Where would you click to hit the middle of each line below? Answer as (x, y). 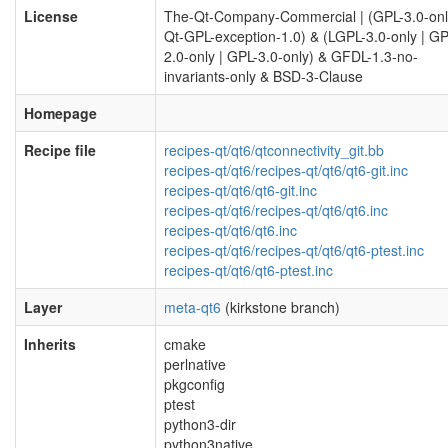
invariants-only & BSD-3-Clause (263, 76)
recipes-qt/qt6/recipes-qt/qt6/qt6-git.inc (286, 170)
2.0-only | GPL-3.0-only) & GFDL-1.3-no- (291, 56)
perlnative (195, 364)
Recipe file (60, 150)
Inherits (50, 344)
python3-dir (200, 424)
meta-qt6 (192, 307)
